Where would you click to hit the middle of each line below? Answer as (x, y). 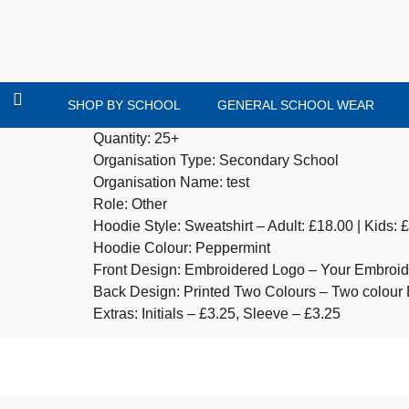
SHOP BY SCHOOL (124, 105)
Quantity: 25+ (136, 138)
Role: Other (130, 204)
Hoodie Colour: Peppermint (182, 248)
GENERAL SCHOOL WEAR (295, 105)
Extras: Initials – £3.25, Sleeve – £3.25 (217, 314)
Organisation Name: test (171, 182)
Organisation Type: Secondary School (216, 160)
